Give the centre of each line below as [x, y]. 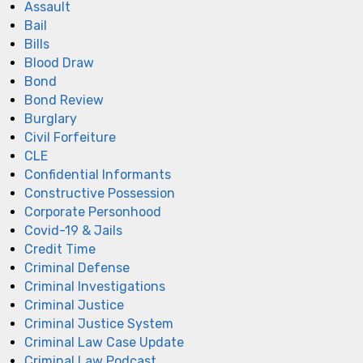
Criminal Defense [77, 267]
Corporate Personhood [93, 211]
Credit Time [60, 249]
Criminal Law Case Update [104, 342]
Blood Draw [59, 62]
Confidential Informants [98, 174]
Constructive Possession [100, 193]
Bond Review [64, 100]
